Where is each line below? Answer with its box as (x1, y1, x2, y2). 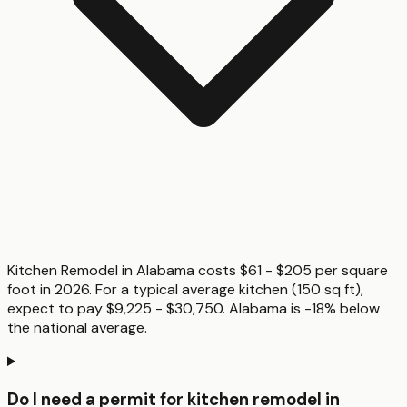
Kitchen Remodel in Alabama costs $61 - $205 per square (7, 261, 388, 281)
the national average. (7, 318, 147, 338)
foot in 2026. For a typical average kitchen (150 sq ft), (7, 280, 363, 300)
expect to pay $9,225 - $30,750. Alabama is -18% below (7, 299, 380, 319)
